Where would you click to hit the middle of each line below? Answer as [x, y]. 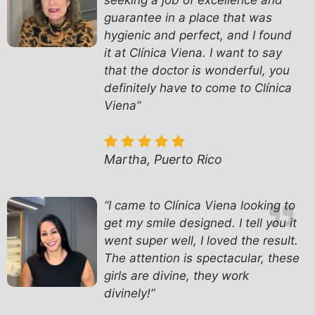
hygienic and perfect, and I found [198, 36]
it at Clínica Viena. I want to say [193, 53]
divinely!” [130, 293]
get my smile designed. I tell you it [201, 223]
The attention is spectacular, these [202, 258]
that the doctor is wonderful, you [197, 71]
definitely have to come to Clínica [198, 88]
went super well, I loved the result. [201, 240]
